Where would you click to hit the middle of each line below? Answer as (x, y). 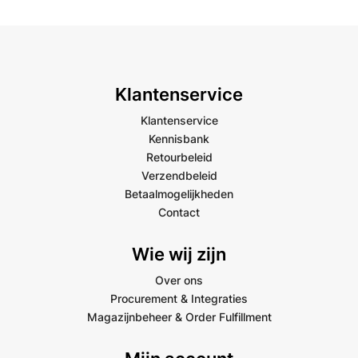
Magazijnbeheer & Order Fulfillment (179, 316)
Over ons (179, 280)
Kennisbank (179, 138)
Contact (179, 212)
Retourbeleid (179, 157)
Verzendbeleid (179, 175)
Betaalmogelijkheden (179, 193)
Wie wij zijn (179, 254)
